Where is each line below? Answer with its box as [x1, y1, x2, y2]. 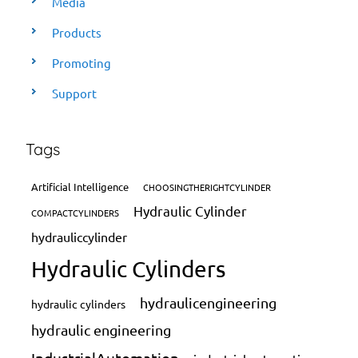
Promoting [52, 55, 112, 71]
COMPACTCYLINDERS [31, 206, 120, 220]
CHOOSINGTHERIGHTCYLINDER [143, 181, 272, 194]
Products [52, 25, 102, 41]
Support [52, 86, 97, 101]
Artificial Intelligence [31, 180, 129, 194]
